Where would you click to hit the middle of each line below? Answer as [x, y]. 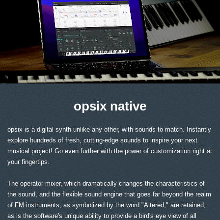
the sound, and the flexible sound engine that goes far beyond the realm [109, 194]
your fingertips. [28, 162]
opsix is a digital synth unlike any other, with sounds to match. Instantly [109, 129]
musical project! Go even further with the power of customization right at [110, 151]
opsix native [110, 106]
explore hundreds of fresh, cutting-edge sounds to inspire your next [102, 140]
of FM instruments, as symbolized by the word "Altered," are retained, [107, 205]
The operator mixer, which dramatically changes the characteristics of [106, 183]
